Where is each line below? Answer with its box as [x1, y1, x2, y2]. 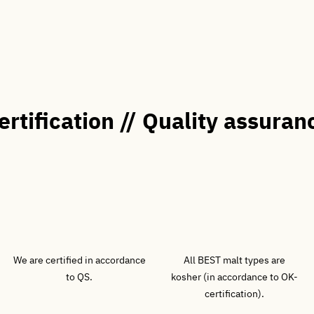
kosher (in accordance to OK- [171, 271, 299, 283]
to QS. [66, 271, 93, 283]
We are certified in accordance [13, 254, 146, 266]
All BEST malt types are [184, 254, 286, 266]
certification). [205, 287, 265, 300]
